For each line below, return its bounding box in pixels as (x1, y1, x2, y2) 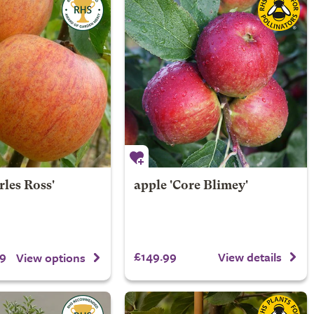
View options (16, 248, 86, 266)
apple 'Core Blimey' (133, 180, 248, 192)
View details (218, 247, 282, 266)
